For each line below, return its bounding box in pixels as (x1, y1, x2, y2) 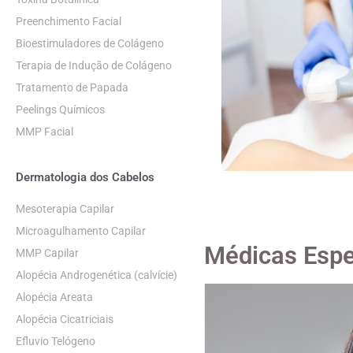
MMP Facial (16, 125, 73, 138)
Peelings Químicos (16, 103, 105, 116)
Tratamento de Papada (16, 81, 128, 94)
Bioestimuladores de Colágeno (16, 37, 164, 50)
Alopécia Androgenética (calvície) (16, 269, 177, 281)
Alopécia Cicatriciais (16, 313, 113, 325)
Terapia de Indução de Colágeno (16, 59, 172, 72)
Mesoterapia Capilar (16, 203, 114, 215)
